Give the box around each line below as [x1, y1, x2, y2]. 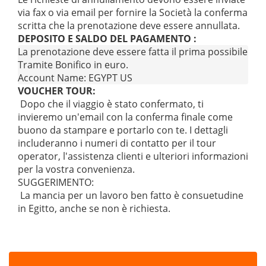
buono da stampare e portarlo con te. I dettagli [18, 123, 228, 137]
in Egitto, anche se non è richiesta [18, 202, 168, 215]
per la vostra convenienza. [18, 163, 135, 176]
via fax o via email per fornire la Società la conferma [18, 6, 248, 19]
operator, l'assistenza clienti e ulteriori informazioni [18, 150, 248, 163]
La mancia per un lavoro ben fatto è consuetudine [18, 189, 243, 202]
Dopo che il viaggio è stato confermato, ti [18, 97, 204, 110]
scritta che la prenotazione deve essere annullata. [18, 19, 240, 32]
